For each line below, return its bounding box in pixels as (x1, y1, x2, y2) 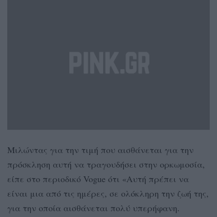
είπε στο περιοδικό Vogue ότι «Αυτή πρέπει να (7, 173, 189, 185)
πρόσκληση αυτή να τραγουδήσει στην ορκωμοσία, (7, 158, 205, 170)
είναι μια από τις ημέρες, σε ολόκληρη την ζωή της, (7, 187, 209, 200)
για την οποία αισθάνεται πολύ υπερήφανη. (7, 202, 180, 214)
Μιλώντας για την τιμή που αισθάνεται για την (7, 144, 194, 156)
